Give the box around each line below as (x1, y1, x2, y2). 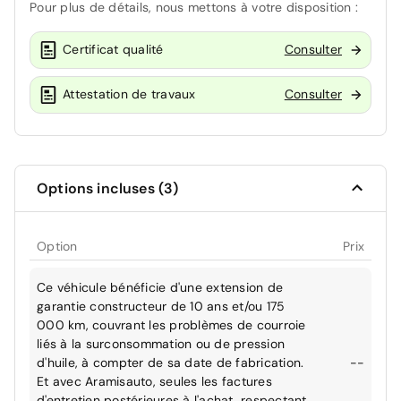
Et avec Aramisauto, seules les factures (37, 372, 272, 389)
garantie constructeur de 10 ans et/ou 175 (37, 297, 286, 314)
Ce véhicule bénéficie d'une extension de (37, 278, 283, 295)
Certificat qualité (63, 41, 164, 58)
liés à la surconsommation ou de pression (37, 335, 285, 352)
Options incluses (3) (37, 178, 179, 198)
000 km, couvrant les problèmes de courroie (37, 316, 306, 333)
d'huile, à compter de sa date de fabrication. (37, 354, 304, 371)
